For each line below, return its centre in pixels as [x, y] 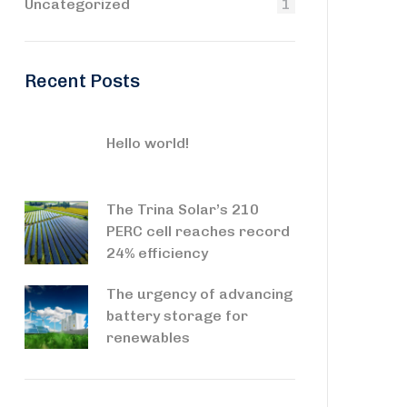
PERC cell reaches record [198, 231]
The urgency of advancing [199, 293]
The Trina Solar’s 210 [183, 209]
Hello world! [148, 143]
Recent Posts [82, 80]
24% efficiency [157, 253]
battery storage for [177, 315]
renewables [148, 337]
